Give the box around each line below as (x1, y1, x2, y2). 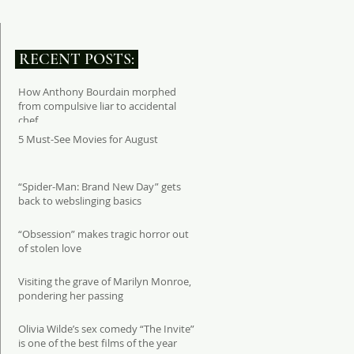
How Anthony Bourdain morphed (18, 85, 176, 99)
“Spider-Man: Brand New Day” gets (18, 179, 181, 194)
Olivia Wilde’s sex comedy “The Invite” (18, 322, 194, 336)
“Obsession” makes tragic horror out (18, 227, 189, 241)
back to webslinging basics (18, 194, 141, 208)
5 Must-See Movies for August (18, 132, 158, 146)
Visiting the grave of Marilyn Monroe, (18, 274, 191, 288)
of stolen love (18, 241, 81, 255)
